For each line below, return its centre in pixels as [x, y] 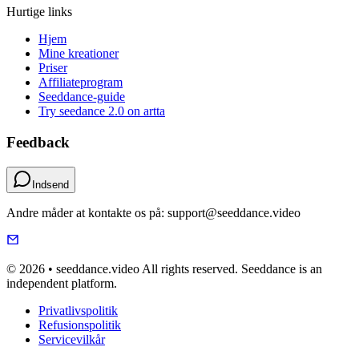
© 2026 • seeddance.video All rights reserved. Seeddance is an [164, 268]
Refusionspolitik [80, 325]
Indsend [50, 184]
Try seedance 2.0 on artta [102, 111]
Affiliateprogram [81, 83]
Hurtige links [39, 12]
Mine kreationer [79, 54]
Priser [53, 68]
